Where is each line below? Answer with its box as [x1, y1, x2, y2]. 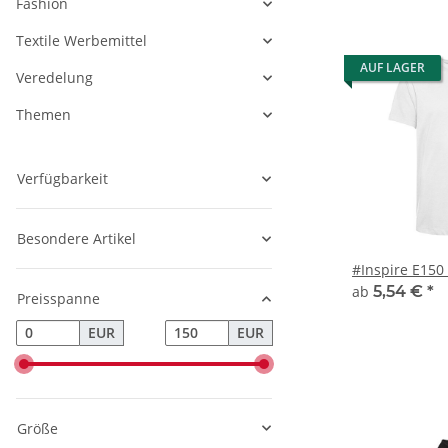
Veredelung [16, 68, 93, 87]
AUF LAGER [360, 59, 425, 76]
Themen [16, 105, 71, 124]
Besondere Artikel [17, 229, 136, 248]
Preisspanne [17, 289, 100, 308]
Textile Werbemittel [16, 31, 147, 50]
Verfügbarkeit [17, 169, 108, 188]
